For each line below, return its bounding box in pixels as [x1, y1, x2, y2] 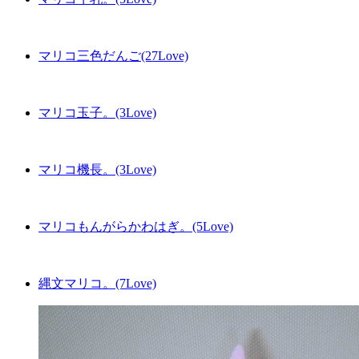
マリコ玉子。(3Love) [38, 106, 156, 119]
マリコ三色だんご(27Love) [38, 49, 188, 63]
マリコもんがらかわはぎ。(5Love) [38, 220, 233, 233]
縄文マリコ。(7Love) [38, 276, 156, 290]
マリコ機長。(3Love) [38, 163, 156, 176]
